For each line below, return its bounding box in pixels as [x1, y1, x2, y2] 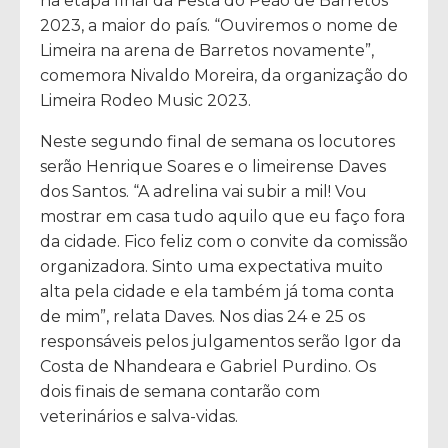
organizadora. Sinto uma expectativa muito [40, 256, 383, 276]
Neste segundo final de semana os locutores [40, 131, 395, 151]
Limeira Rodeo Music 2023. [40, 90, 251, 110]
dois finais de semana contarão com [40, 381, 320, 401]
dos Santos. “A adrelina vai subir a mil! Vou [40, 181, 367, 201]
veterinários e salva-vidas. [40, 406, 238, 426]
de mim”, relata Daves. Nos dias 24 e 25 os [40, 306, 365, 326]
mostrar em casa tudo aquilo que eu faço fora [40, 206, 405, 226]
